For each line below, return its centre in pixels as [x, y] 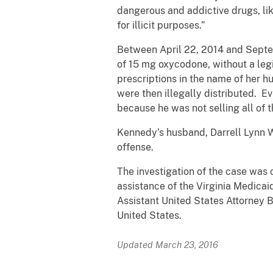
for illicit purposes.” [161, 25]
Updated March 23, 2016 [168, 244]
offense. [136, 147]
